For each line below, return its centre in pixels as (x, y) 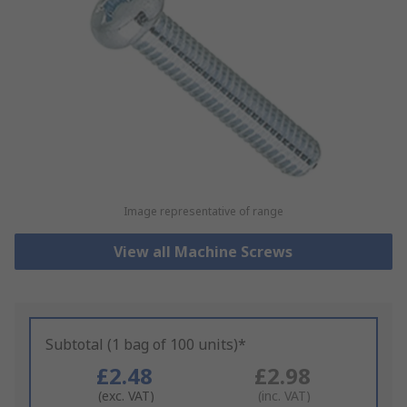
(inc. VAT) (284, 396)
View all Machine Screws (203, 252)
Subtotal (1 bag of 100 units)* (146, 345)
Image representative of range (203, 212)
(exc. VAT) (126, 396)
